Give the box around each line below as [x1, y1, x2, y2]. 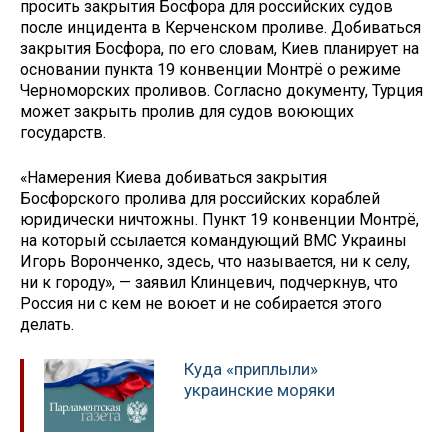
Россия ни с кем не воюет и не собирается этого [20, 294, 382, 314]
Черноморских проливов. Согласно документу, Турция [20, 81, 423, 101]
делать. [20, 315, 78, 335]
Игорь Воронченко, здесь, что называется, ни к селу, [20, 252, 410, 272]
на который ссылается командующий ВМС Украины [20, 231, 407, 251]
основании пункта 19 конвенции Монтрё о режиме [20, 60, 401, 80]
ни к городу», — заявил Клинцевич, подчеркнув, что [20, 273, 398, 293]
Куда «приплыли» [184, 358, 318, 379]
